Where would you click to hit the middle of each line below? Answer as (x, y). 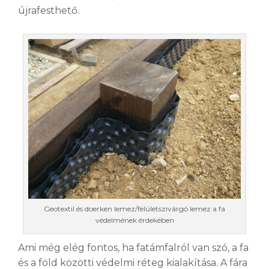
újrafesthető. (49, 11)
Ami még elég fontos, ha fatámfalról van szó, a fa (133, 247)
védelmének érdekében (134, 220)
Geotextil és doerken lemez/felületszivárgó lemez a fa (134, 208)
